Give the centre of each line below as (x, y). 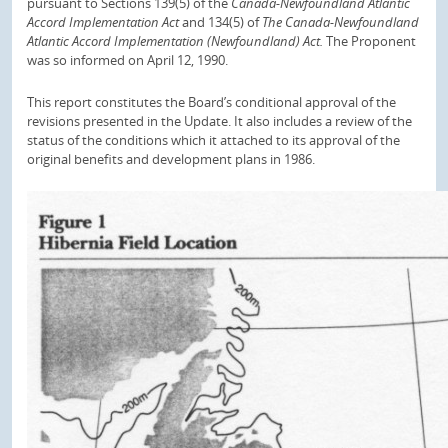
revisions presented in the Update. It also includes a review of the (219, 120)
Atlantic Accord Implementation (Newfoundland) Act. (175, 40)
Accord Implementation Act (104, 21)
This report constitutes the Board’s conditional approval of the (211, 101)
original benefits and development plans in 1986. (171, 158)
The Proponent (369, 40)
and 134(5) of (222, 21)
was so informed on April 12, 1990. (127, 59)
